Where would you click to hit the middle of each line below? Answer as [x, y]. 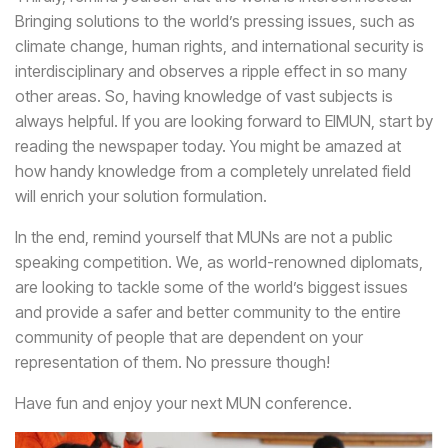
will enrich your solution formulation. [143, 196]
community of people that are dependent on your [189, 337]
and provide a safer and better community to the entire [208, 312]
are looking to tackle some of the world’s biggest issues [211, 287]
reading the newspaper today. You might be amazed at [208, 146]
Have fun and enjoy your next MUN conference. [183, 403]
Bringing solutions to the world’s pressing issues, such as [215, 21]
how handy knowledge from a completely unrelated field [213, 171]
